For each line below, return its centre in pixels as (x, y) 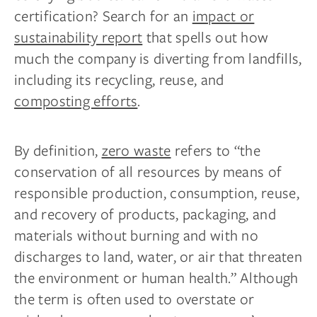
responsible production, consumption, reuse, (157, 192)
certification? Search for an (103, 16)
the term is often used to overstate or (134, 299)
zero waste (136, 150)
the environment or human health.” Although (156, 277)
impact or (223, 16)
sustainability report (79, 37)
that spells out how (206, 37)
